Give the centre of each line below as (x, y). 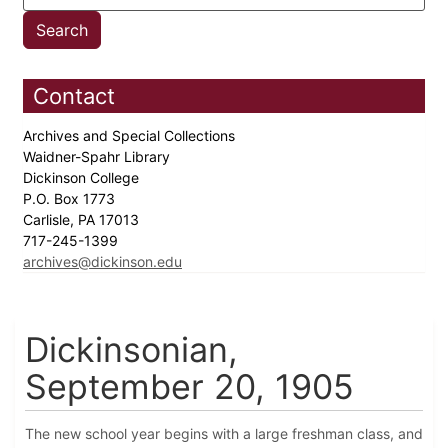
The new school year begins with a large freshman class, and (224, 434)
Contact (74, 96)
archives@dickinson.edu (102, 262)
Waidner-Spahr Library (98, 157)
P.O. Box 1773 (71, 199)
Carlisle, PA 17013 (83, 220)
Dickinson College (83, 178)
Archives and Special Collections (131, 136)
